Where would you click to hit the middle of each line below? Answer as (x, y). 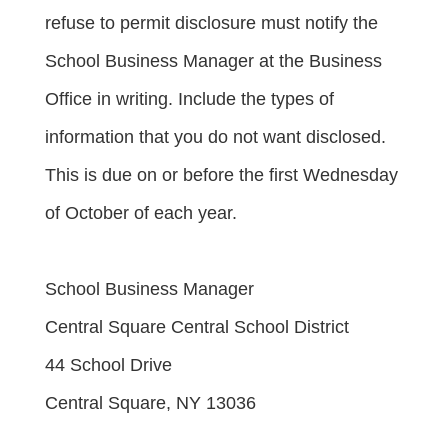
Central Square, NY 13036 (150, 402)
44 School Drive (108, 364)
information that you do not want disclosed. (215, 136)
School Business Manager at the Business (213, 60)
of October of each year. (141, 212)
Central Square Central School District (197, 326)
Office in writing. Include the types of (189, 98)
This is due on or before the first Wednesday (221, 174)
